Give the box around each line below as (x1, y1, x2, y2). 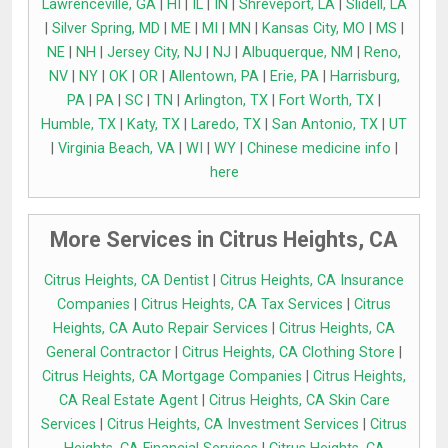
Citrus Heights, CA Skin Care (208, 392, 390, 410)
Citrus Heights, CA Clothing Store (182, 344, 395, 362)
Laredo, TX (191, 116, 261, 134)
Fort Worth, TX (279, 92, 374, 110)
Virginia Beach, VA (57, 140, 175, 158)
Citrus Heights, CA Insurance (220, 272, 404, 290)
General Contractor (46, 344, 171, 362)
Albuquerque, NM (242, 44, 353, 62)
